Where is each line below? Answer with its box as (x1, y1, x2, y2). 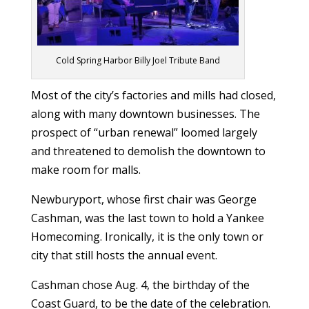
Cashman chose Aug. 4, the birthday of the (30, 277, 250, 293)
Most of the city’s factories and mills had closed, (30, 88, 276, 103)
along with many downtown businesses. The (30, 106, 260, 122)
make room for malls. (30, 162, 141, 178)
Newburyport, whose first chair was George (30, 192, 257, 208)
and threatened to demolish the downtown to (30, 143, 266, 159)
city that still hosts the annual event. (30, 248, 217, 263)
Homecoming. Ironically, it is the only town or (30, 229, 263, 245)
